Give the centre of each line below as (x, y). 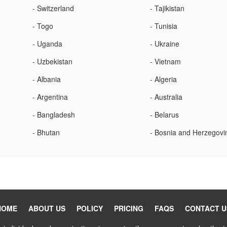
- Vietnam (166, 61)
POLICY (90, 208)
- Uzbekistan (52, 61)
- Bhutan (46, 132)
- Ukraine (165, 44)
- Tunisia (164, 26)
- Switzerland (53, 8)
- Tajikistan (167, 8)
